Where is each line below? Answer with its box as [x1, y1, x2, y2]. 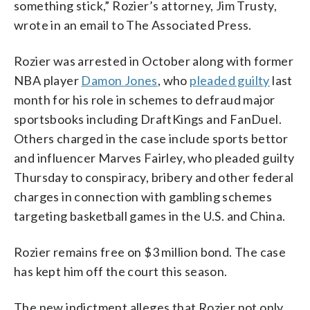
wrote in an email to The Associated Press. [14, 17, 252, 33]
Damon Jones [81, 72, 158, 88]
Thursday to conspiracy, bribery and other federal [14, 169, 294, 185]
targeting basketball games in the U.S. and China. [14, 208, 286, 224]
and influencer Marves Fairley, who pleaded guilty [14, 149, 295, 165]
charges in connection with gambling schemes [14, 188, 273, 204]
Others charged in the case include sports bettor [14, 130, 289, 146]
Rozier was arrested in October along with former [14, 53, 294, 69]
